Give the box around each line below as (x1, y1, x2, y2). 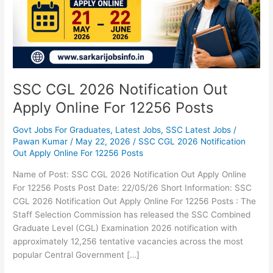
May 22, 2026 (76, 136, 133, 146)
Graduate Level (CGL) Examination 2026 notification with (13, 222, 238, 233)
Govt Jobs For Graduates (13, 124, 111, 135)
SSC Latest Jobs (166, 124, 232, 135)
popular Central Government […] (13, 249, 140, 260)
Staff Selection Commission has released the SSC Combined (13, 209, 251, 219)
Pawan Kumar (13, 136, 71, 146)
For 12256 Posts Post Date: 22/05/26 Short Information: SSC (13, 182, 252, 193)
